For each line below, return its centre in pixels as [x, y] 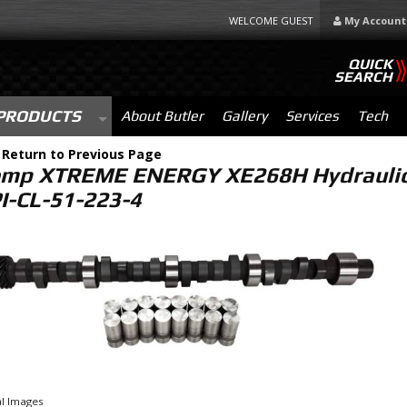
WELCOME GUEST [273, 20]
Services [312, 116]
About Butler [162, 116]
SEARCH [363, 77]
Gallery [244, 116]
